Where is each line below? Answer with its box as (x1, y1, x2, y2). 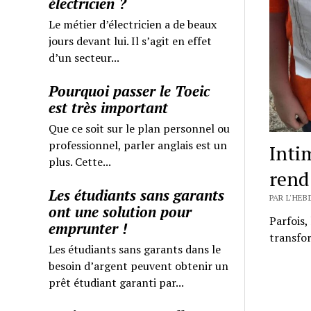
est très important (49, 97, 169, 117)
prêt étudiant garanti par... (49, 274, 185, 290)
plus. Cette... (49, 153, 112, 169)
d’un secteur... (49, 49, 120, 65)
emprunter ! (49, 218, 128, 238)
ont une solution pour (49, 201, 192, 221)
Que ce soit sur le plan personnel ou (49, 120, 230, 136)
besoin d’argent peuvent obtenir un (49, 258, 229, 274)
